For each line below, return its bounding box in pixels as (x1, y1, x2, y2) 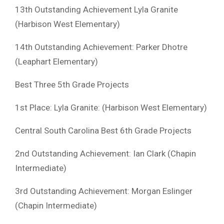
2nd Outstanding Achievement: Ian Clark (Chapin (15, 148, 196, 158)
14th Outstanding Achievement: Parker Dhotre (15, 41, 187, 52)
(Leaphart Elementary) (15, 56, 98, 66)
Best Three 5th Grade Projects (15, 79, 129, 89)
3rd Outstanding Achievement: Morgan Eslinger (15, 185, 192, 196)
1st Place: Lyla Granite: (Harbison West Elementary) (15, 102, 207, 112)
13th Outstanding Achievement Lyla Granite (15, 4, 178, 14)
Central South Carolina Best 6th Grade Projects (15, 125, 191, 135)
